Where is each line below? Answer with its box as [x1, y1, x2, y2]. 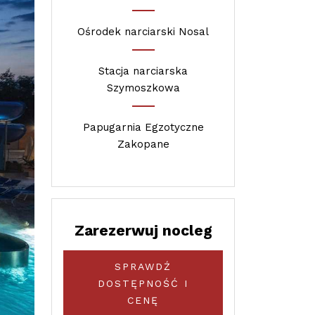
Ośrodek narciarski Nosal [77, 25, 209, 38]
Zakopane [117, 138, 169, 150]
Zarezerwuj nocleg [74, 221, 212, 239]
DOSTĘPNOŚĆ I [98, 277, 188, 289]
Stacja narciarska [98, 65, 188, 77]
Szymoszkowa [106, 82, 180, 94]
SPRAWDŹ [115, 260, 172, 272]
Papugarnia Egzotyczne [82, 121, 204, 134]
